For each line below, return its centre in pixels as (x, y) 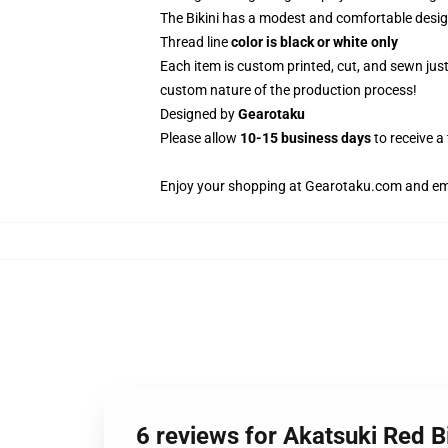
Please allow (200, 138)
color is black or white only (314, 42)
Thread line (195, 42)
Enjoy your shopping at (232, 186)
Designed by (199, 114)
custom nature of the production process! (288, 90)
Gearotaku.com (353, 186)
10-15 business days (305, 138)
